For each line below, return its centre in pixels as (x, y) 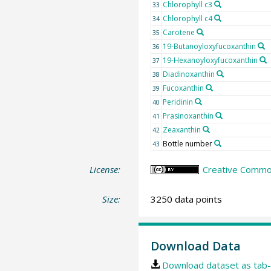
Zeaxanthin (181, 129)
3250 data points (186, 199)
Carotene (178, 32)
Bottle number (187, 143)
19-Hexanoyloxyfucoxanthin (210, 60)
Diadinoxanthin (188, 74)
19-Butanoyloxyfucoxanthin (209, 46)
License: (105, 169)
